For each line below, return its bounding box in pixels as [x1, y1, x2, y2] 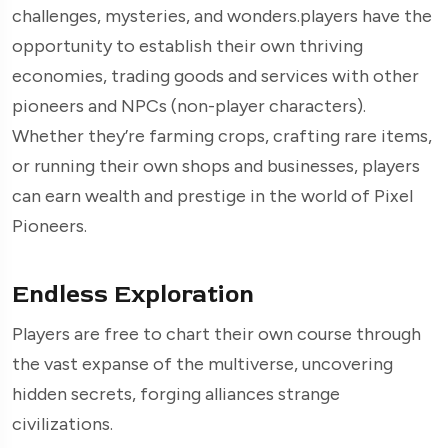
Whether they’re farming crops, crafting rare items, [12, 125, 432, 148]
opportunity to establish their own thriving [12, 35, 363, 58]
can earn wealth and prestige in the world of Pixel [12, 185, 413, 208]
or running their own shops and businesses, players [12, 155, 420, 178]
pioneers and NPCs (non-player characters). [12, 95, 366, 118]
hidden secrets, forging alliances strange [12, 383, 340, 406]
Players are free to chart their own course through [12, 323, 421, 346]
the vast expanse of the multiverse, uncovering [12, 353, 393, 376]
